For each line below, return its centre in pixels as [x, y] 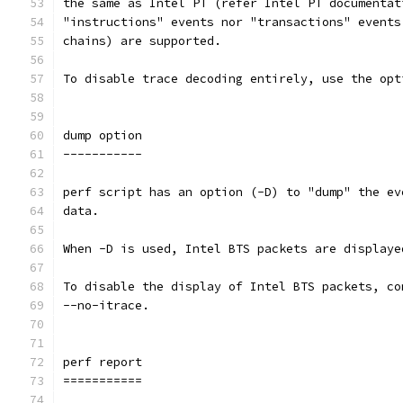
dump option [103, 135]
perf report [103, 362]
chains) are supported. [142, 41]
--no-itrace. [106, 305]
